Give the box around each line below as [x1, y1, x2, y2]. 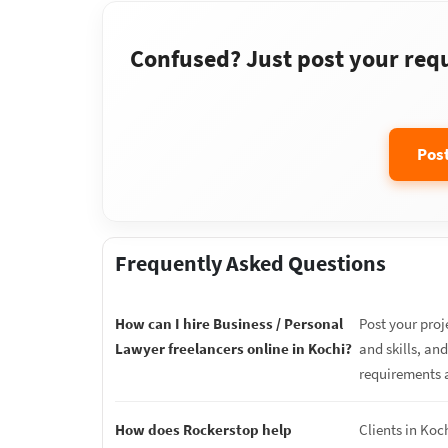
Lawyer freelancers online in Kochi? [115, 339, 352, 358]
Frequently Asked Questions [115, 249, 386, 277]
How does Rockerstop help [115, 420, 292, 439]
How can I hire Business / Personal [115, 314, 343, 333]
